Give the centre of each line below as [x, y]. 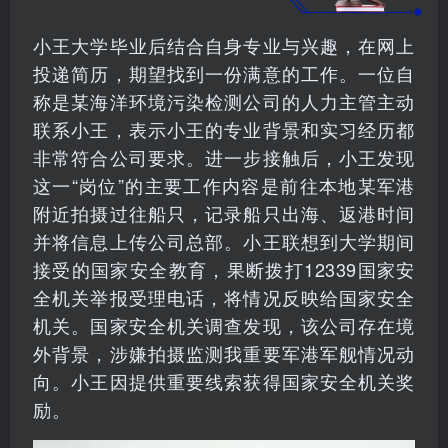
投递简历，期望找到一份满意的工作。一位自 [224, 72]
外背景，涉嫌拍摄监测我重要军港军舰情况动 [224, 352]
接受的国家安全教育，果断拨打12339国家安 [224, 268]
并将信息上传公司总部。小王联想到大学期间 [224, 240]
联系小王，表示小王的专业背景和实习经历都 [224, 128]
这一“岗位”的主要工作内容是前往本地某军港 [224, 184]
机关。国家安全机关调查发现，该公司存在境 [224, 324]
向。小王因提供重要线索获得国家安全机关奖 [224, 380]
